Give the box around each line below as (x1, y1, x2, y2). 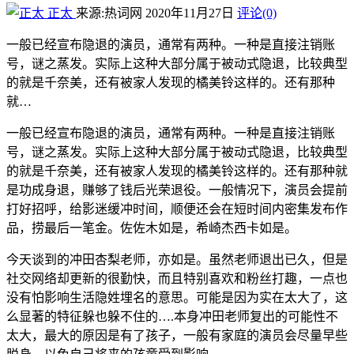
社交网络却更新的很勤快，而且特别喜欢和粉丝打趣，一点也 (6, 272, 348, 286)
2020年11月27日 (145, 6, 237, 21)
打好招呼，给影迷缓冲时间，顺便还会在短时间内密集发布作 (6, 202, 348, 217)
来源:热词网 (76, 6, 142, 21)
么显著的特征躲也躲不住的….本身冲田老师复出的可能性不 (6, 310, 338, 324)
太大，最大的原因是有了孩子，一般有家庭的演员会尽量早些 (6, 329, 348, 343)
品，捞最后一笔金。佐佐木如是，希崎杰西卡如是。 (6, 221, 297, 235)
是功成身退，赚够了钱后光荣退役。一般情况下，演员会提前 (6, 183, 348, 198)
